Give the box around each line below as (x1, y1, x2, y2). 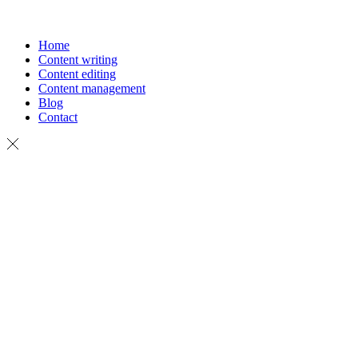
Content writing (38, 53, 117, 66)
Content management (38, 82, 145, 95)
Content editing (38, 67, 116, 81)
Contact (38, 110, 78, 124)
